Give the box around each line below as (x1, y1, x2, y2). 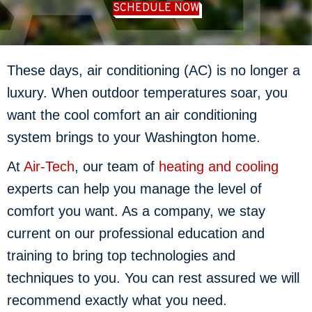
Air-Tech (24, 158, 75, 174)
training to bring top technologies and (7, 247, 235, 263)
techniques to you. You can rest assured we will (7, 270, 299, 286)
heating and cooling (159, 158, 279, 174)
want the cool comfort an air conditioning (7, 107, 257, 123)
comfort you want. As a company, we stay (7, 203, 265, 219)
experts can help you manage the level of (7, 180, 262, 196)
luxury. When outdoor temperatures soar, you (7, 84, 288, 100)
